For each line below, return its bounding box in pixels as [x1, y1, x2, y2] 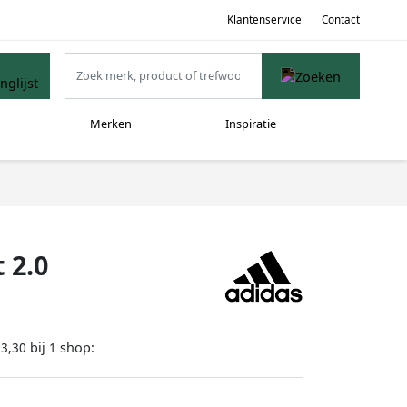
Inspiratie [224, 115, 276, 133]
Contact [322, 12, 360, 26]
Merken [89, 115, 132, 133]
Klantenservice [226, 12, 302, 26]
